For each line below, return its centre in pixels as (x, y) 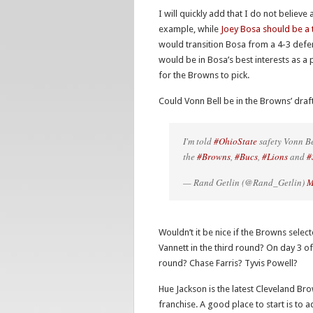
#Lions (275, 156)
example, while (190, 29)
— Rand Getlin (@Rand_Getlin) (245, 182)
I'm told (198, 141)
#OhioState (235, 141)
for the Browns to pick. (204, 75)
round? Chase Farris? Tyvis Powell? (228, 263)
